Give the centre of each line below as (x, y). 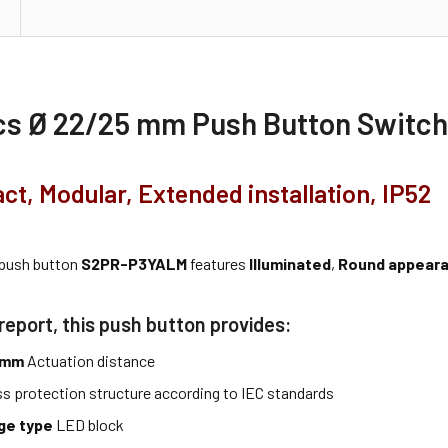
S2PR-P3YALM (134, 263)
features (218, 263)
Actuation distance (91, 360)
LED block (89, 424)
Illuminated (290, 263)
